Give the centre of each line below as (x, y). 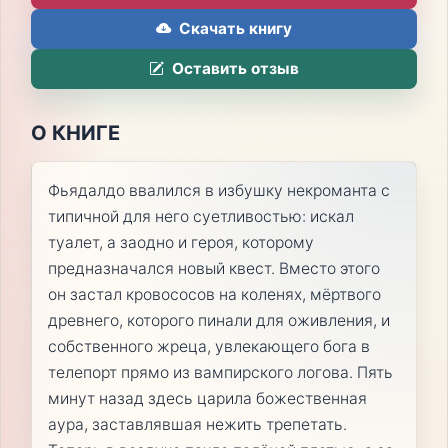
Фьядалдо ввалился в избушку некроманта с (218, 190)
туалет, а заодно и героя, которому (180, 242)
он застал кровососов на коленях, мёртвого (214, 294)
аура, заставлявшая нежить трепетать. (197, 424)
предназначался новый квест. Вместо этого (213, 268)
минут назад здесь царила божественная (207, 398)
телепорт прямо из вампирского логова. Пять (220, 372)
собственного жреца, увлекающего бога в (208, 346)
